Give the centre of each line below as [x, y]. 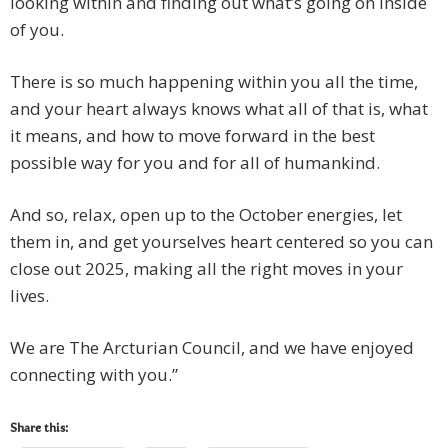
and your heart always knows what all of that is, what [219, 109]
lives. [29, 296]
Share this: [39, 429]
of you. [37, 30]
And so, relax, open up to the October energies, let [206, 215]
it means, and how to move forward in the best [192, 136]
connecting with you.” [94, 375]
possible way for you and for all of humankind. [195, 163]
